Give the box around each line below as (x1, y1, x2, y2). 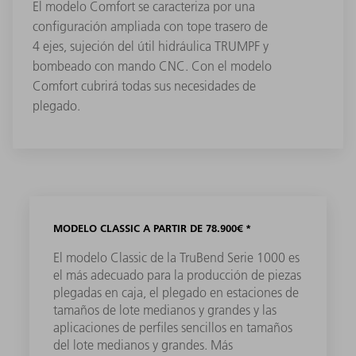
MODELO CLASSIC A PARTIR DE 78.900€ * (53, 221, 252, 234)
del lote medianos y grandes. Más (53, 336, 234, 353)
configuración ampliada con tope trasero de (33, 17, 268, 34)
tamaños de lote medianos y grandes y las (53, 301, 277, 318)
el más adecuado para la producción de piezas (53, 266, 302, 283)
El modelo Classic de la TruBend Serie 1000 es (53, 249, 300, 265)
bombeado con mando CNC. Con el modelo (33, 57, 272, 74)
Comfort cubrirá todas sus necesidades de (33, 77, 256, 94)
